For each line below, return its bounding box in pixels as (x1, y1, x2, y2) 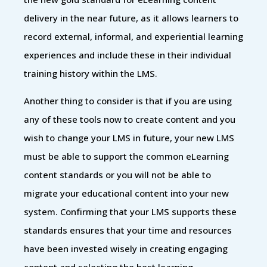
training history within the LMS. (24, 67, 157, 79)
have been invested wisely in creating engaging (24, 242, 228, 254)
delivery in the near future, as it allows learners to (24, 11, 238, 24)
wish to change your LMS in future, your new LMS (24, 131, 234, 144)
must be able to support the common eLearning (24, 150, 229, 162)
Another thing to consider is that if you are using (24, 94, 232, 107)
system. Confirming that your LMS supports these (24, 205, 237, 218)
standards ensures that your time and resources (24, 223, 232, 236)
